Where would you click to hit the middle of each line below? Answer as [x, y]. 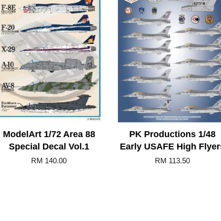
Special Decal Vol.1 [49, 146]
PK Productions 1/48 [172, 134]
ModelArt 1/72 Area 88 [49, 134]
